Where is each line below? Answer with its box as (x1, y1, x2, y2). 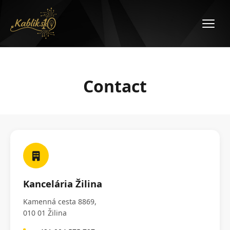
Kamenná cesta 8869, (23, 197, 97, 207)
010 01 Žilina (23, 208, 67, 218)
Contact (83, 75, 147, 98)
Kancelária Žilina (23, 177, 102, 190)
